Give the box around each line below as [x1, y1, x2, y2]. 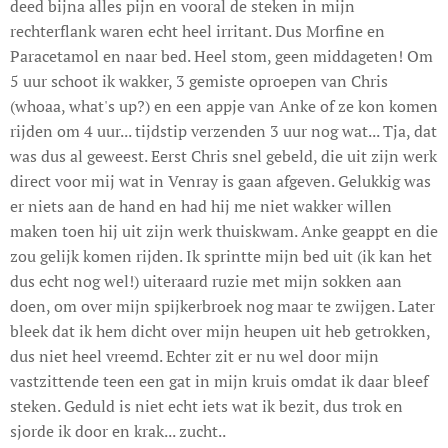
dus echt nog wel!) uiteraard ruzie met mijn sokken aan [10, 269, 402, 292]
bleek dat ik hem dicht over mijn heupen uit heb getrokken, [10, 319, 430, 342]
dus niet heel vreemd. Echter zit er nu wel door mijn [10, 344, 379, 367]
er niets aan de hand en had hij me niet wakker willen [10, 194, 392, 217]
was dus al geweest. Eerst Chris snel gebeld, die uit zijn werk [10, 144, 437, 167]
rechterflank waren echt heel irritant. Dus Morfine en [10, 19, 385, 42]
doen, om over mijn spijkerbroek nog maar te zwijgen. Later [10, 294, 435, 317]
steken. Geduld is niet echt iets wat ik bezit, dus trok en [10, 394, 403, 417]
